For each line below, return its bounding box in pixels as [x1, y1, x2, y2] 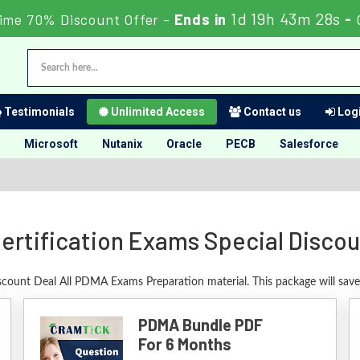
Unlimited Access [108, 105, 205, 118]
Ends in [170, 10, 231, 28]
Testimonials [2, 105, 75, 118]
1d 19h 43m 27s [231, 9, 341, 28]
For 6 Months [137, 334, 231, 354]
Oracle [166, 137, 202, 150]
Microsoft [24, 137, 78, 150]
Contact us [241, 105, 301, 118]
